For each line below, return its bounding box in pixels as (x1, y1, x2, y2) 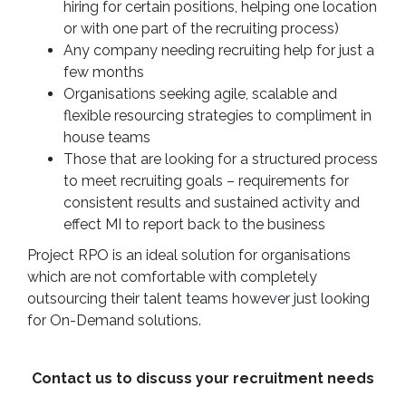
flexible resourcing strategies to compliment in (63, 107, 372, 124)
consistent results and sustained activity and (63, 194, 360, 211)
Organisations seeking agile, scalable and (63, 85, 337, 102)
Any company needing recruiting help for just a (63, 42, 374, 59)
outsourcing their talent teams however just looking (27, 290, 370, 307)
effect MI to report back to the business (63, 216, 325, 233)
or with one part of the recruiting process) (63, 20, 339, 37)
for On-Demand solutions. (27, 312, 201, 329)
